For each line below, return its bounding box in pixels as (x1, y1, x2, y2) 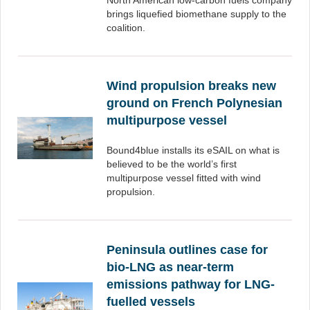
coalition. (107, 22, 145, 33)
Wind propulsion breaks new (107, 79, 276, 93)
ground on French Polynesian (107, 96, 282, 110)
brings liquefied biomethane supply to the (107, 8, 286, 19)
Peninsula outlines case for (107, 243, 268, 257)
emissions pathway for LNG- (107, 277, 275, 291)
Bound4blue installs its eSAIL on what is (107, 145, 280, 156)
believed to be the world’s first (107, 158, 237, 170)
